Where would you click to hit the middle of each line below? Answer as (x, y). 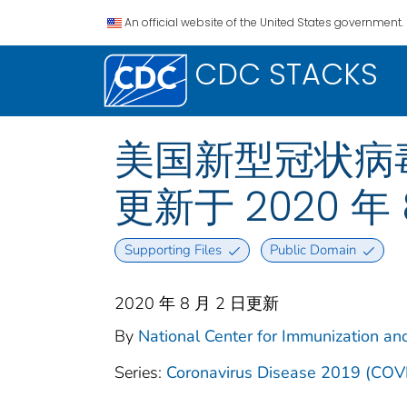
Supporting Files (173, 250)
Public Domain (313, 250)
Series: (140, 373)
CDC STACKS (286, 74)
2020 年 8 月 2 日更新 (197, 304)
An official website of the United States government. (264, 22)
